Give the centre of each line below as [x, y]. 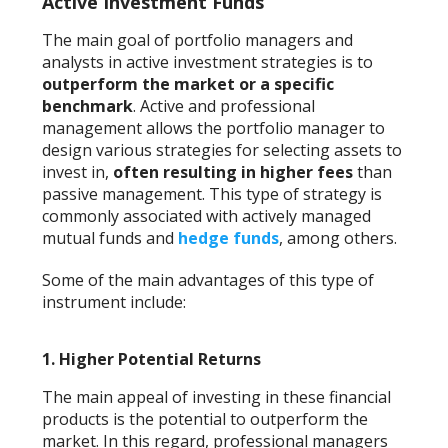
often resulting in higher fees [233, 171]
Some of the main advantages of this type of [208, 279]
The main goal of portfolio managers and [198, 39]
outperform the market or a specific [188, 83]
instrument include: [114, 301]
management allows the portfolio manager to [214, 127]
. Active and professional [224, 105]
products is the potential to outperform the [205, 418]
